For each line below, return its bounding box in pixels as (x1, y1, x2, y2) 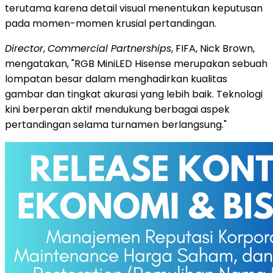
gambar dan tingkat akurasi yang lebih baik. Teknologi (5, 87, 263, 101)
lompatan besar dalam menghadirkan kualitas (5, 71, 227, 86)
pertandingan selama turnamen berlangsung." (5, 117, 227, 132)
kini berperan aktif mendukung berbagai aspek (5, 102, 230, 116)
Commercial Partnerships (48, 41, 171, 55)
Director (5, 41, 43, 55)
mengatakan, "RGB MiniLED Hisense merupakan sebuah (5, 56, 268, 71)
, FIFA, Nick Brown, (171, 41, 255, 55)
